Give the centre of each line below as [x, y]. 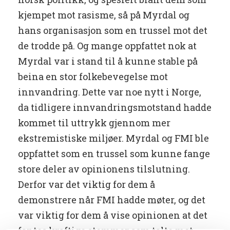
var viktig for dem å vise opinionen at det [113, 215]
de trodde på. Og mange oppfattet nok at [107, 46]
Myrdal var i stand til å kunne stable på [108, 61]
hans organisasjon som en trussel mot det [113, 31]
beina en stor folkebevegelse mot [93, 77]
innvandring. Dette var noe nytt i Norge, [110, 92]
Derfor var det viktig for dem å [87, 185]
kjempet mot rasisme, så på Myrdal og [104, 15]
